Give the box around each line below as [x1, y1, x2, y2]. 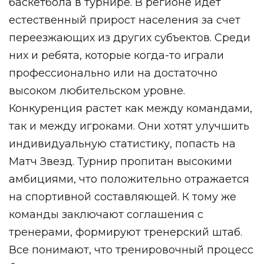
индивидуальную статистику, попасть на [9, 137, 236, 150]
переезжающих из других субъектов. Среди [9, 31, 250, 44]
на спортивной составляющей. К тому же [9, 190, 236, 203]
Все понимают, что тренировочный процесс [9, 243, 253, 256]
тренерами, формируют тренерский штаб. [9, 225, 242, 239]
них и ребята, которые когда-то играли [9, 48, 224, 62]
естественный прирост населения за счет [9, 13, 240, 27]
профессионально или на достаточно [9, 66, 217, 80]
